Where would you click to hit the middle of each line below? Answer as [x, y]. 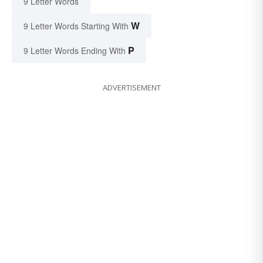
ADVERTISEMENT [131, 87]
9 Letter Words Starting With [76, 26]
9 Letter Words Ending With [75, 50]
